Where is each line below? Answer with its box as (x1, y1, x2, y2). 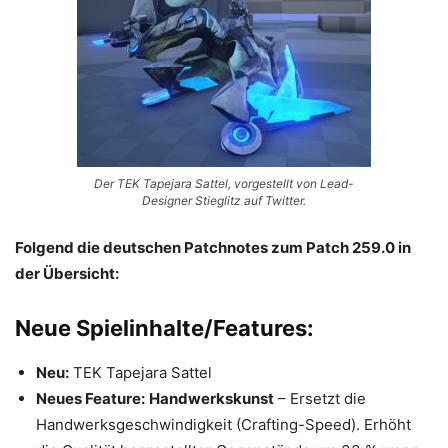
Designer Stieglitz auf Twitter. (142, 193, 306, 208)
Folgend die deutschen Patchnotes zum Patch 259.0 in (15, 238, 411, 257)
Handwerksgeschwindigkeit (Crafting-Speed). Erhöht (36, 415, 411, 434)
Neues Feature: (36, 389, 145, 408)
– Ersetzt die (274, 389, 366, 408)
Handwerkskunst (149, 389, 274, 408)
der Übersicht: (15, 264, 119, 283)
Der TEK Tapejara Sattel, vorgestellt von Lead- (94, 176, 354, 191)
